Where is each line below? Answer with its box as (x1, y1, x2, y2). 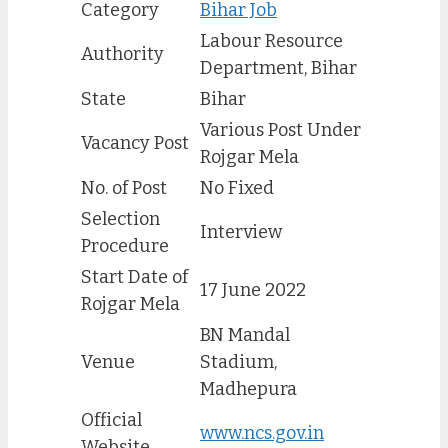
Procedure (81, 234, 169, 257)
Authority (81, 42, 164, 65)
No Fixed (200, 176, 274, 199)
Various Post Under (200, 118, 361, 141)
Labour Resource (200, 29, 343, 52)
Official (81, 408, 142, 431)
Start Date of (81, 265, 188, 288)
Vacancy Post (81, 131, 189, 154)
